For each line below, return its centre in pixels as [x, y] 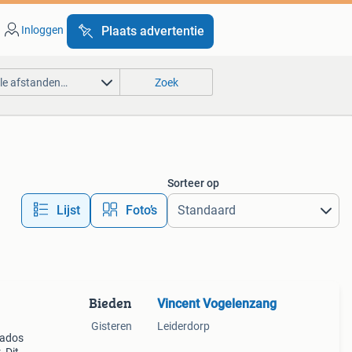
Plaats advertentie [152, 31]
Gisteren [111, 326]
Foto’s [141, 210]
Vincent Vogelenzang [216, 304]
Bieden [110, 303]
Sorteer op [193, 183]
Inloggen [42, 30]
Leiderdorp [183, 326]
